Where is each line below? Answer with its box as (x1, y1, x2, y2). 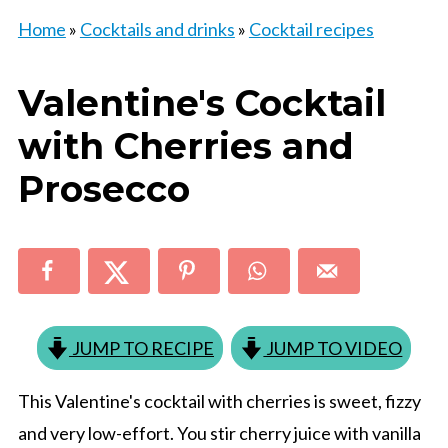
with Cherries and (17, 124, 354, 168)
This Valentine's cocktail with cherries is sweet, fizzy (17, 389, 421, 412)
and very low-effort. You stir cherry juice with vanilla (17, 421, 421, 444)
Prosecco (17, 167, 190, 211)
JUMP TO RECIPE (69, 336, 214, 359)
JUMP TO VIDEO (263, 336, 403, 359)
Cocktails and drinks (79, 18, 235, 40)
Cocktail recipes (248, 18, 374, 40)
